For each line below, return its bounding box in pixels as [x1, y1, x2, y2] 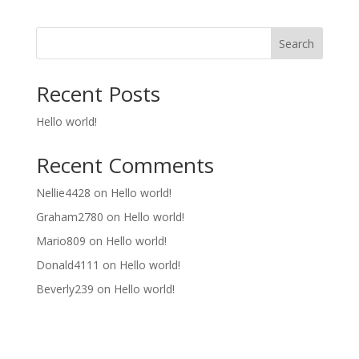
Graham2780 [35, 209, 103, 225]
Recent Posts [35, 79, 160, 109]
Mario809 [35, 233, 86, 249]
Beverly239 [35, 281, 94, 297]
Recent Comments [35, 151, 214, 180]
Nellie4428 [35, 185, 91, 201]
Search [279, 36, 315, 51]
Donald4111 [35, 257, 99, 273]
